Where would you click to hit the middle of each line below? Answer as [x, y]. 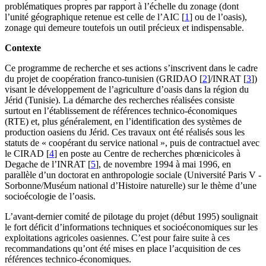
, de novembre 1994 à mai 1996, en [165, 164]
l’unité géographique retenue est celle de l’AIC [92, 17]
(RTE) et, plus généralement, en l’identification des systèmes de [123, 122]
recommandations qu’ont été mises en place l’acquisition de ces [123, 249]
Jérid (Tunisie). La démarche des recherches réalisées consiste [120, 100]
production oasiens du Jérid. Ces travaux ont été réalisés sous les [125, 132]
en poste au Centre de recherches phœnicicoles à [149, 154]
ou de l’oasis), [220, 17]
